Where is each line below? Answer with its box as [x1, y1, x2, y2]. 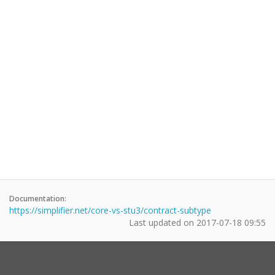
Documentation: [9, 193, 66, 204]
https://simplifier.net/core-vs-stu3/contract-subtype [9, 204, 211, 216]
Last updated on [129, 217, 196, 228]
